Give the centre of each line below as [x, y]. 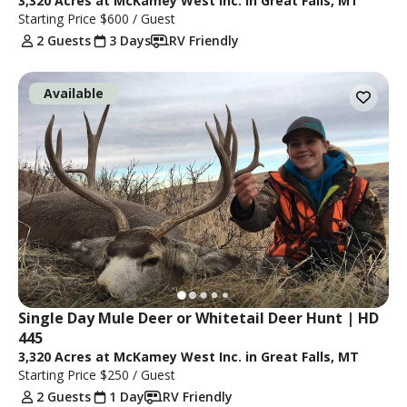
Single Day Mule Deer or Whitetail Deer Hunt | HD [199, 318]
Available [74, 93]
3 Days [130, 40]
